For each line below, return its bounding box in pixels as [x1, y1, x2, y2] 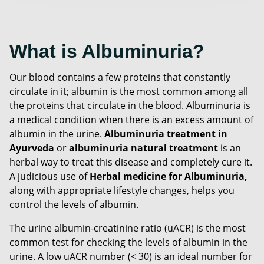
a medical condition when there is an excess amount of [9, 113, 253, 126]
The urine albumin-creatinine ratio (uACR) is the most [9, 221, 246, 235]
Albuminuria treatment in [104, 127, 227, 140]
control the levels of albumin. [9, 197, 138, 211]
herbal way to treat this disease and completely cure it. [9, 155, 252, 169]
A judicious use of [9, 169, 90, 183]
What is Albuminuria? [9, 40, 204, 62]
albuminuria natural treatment [69, 141, 218, 154]
